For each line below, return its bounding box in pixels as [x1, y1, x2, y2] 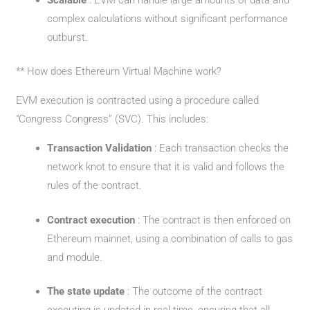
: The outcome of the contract [127, 285, 263, 298]
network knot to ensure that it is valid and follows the [47, 161, 285, 173]
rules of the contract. [47, 179, 143, 192]
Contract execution [47, 213, 138, 226]
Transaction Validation [47, 142, 155, 154]
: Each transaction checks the [154, 142, 289, 154]
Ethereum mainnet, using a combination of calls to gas [47, 232, 293, 245]
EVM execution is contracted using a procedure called [16, 94, 259, 107]
